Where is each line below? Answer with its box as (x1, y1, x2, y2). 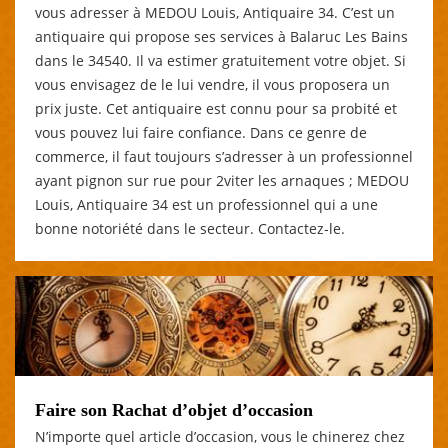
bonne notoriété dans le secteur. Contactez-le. (35, 218, 345, 238)
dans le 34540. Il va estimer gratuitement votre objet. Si (35, 50, 406, 70)
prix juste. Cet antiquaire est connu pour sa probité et (35, 98, 397, 118)
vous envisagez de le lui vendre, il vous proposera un (35, 74, 390, 94)
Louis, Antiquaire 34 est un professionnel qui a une (35, 194, 378, 214)
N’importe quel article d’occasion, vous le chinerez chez (35, 426, 405, 446)
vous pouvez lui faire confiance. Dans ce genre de (35, 122, 367, 142)
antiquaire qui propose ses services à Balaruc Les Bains (35, 26, 408, 46)
